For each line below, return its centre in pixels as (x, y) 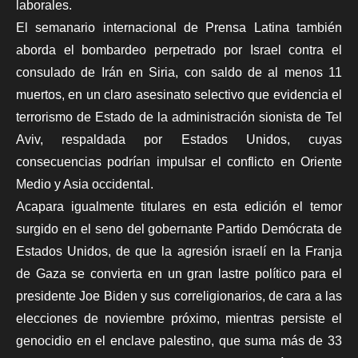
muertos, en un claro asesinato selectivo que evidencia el (179, 94)
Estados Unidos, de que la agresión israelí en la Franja (179, 251)
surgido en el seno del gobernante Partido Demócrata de (179, 229)
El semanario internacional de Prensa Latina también (179, 27)
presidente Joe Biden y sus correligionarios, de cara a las (179, 296)
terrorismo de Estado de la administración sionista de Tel (179, 117)
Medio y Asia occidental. (85, 184)
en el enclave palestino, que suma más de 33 (209, 340)
